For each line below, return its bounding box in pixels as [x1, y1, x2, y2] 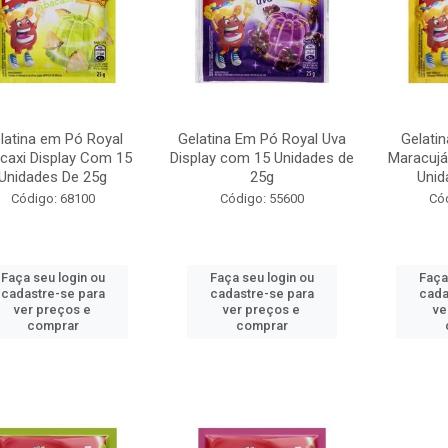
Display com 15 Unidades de [169, 149, 354, 167]
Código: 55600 [219, 191, 304, 206]
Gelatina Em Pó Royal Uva [177, 130, 346, 148]
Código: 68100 [10, 191, 95, 206]
